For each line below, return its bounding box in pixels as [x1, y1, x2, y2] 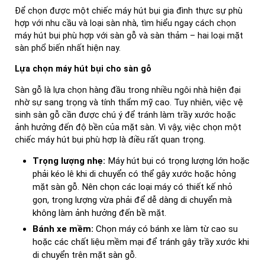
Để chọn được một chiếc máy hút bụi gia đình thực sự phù [15, 5, 243, 16]
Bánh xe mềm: [33, 224, 93, 235]
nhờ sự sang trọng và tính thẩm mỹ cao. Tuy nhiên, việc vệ [15, 97, 243, 108]
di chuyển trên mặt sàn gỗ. [33, 250, 137, 261]
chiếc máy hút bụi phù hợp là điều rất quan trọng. [15, 134, 205, 145]
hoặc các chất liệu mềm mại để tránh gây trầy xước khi [33, 237, 249, 248]
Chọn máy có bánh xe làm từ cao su [93, 224, 238, 235]
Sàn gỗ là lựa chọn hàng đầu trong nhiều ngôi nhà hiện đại [15, 85, 241, 95]
